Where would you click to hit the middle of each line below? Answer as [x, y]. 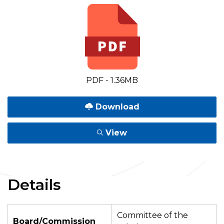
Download [116, 107]
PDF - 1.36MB [112, 80]
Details [34, 185]
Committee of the [152, 215]
